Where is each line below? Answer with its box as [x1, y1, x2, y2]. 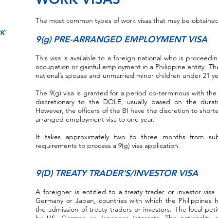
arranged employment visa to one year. [36, 115, 155, 124]
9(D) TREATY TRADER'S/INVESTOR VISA [36, 167, 198, 179]
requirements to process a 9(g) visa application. [36, 141, 180, 150]
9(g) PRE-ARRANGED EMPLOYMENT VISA [36, 34, 207, 45]
